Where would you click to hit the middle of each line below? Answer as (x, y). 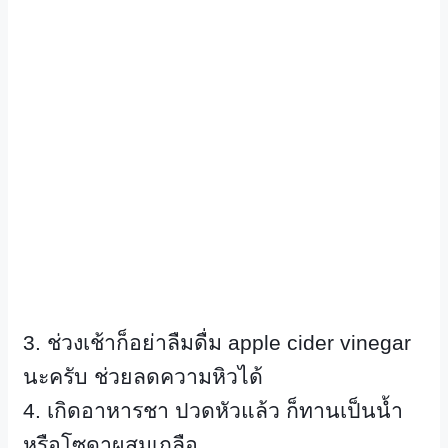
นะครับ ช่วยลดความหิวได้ (143, 377)
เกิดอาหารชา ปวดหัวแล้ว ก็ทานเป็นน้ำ (225, 411)
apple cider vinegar (319, 343)
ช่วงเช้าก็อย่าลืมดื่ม (137, 343)
